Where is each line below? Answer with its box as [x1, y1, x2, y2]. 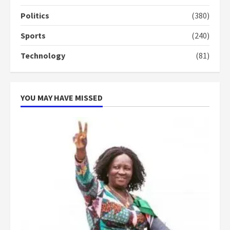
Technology [21, 50, 65, 61]
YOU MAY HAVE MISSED [21, 92, 103, 103]
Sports [21, 30, 46, 41]
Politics [21, 10, 49, 21]
